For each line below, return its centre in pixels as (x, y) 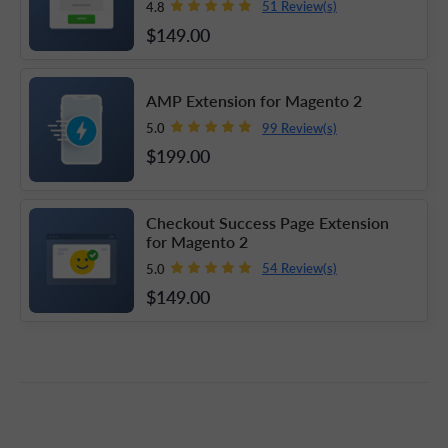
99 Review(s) (299, 127)
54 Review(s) (299, 268)
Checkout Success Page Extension (267, 222)
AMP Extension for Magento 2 (254, 101)
